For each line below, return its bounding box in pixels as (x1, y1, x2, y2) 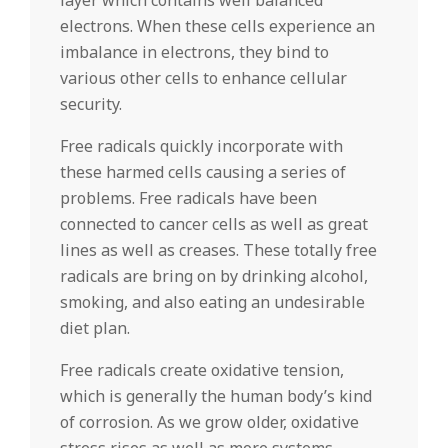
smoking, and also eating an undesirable (60, 291, 365, 313)
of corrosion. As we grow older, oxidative (60, 411, 359, 433)
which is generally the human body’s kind (60, 385, 372, 407)
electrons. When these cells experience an (60, 15, 375, 37)
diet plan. (60, 317, 130, 339)
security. (60, 93, 122, 115)
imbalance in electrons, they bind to (60, 41, 329, 63)
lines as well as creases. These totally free (60, 239, 377, 261)
